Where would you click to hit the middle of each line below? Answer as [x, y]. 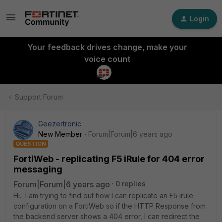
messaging [38, 169]
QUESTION [31, 144]
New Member [60, 134]
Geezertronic [60, 124]
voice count [107, 59]
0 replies [131, 184]
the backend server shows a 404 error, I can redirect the [107, 216]
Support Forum [39, 97]
